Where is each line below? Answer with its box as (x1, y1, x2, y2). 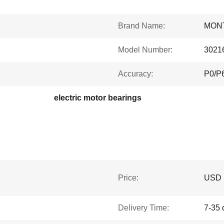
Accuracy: (118, 69, 153, 78)
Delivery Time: (118, 203, 169, 212)
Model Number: (118, 45, 172, 54)
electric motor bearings (54, 93, 141, 102)
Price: (118, 173, 138, 182)
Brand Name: (118, 21, 165, 30)
